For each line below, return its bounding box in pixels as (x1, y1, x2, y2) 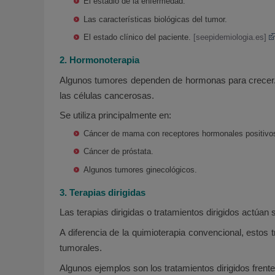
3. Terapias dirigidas (60, 187, 145, 198)
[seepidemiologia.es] (193, 32, 267, 42)
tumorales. (60, 242, 102, 254)
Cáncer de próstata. (83, 147, 154, 157)
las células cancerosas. (60, 90, 154, 101)
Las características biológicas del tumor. (83, 14, 228, 24)
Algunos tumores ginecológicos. (83, 165, 198, 174)
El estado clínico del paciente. (83, 32, 194, 42)
